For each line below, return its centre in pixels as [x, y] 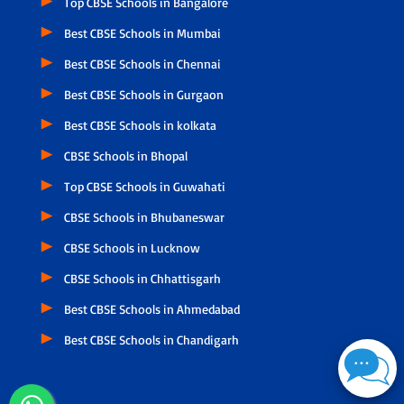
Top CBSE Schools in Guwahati [144, 186]
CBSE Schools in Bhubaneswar [144, 216]
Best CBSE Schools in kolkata [140, 124]
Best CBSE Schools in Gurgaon [143, 94]
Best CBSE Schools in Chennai [142, 63]
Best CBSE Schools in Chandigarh [151, 339]
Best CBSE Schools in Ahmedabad [151, 308]
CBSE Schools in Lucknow [132, 247]
